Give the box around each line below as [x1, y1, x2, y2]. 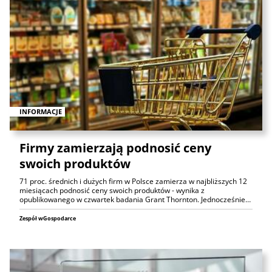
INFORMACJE [19, 107, 62, 117]
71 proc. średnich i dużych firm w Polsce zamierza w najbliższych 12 [19, 176, 247, 187]
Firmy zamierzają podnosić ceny [19, 140, 211, 157]
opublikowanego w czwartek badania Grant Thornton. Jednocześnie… [19, 194, 251, 205]
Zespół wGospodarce [19, 214, 76, 223]
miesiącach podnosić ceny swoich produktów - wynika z [19, 185, 205, 196]
